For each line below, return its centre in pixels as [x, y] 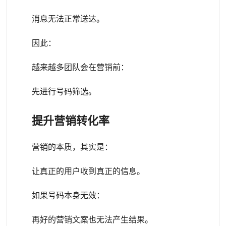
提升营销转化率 [71, 121]
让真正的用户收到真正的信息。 [88, 171]
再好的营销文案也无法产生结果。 [92, 220]
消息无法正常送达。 [68, 19]
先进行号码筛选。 [64, 92]
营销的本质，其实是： [72, 147]
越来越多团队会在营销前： [80, 67]
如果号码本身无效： [68, 195]
